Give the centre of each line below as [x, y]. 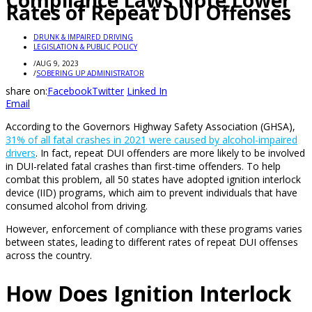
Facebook [70, 91]
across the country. [49, 256]
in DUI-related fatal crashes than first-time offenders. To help [143, 166]
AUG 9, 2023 [57, 64]
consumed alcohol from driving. [77, 206]
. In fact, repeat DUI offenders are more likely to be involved [170, 153]
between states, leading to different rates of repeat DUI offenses [152, 242]
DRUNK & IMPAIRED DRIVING [83, 37]
